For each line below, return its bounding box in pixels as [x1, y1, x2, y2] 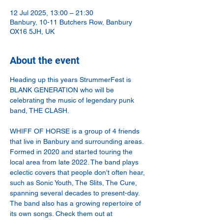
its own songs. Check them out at [10, 210, 114, 218]
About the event [10, 55, 80, 66]
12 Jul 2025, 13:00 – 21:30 [10, 9, 93, 17]
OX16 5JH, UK [10, 27, 55, 35]
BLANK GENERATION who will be [10, 86, 116, 94]
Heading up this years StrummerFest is [10, 76, 133, 83]
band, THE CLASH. [10, 107, 69, 114]
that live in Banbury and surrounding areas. [10, 137, 145, 145]
